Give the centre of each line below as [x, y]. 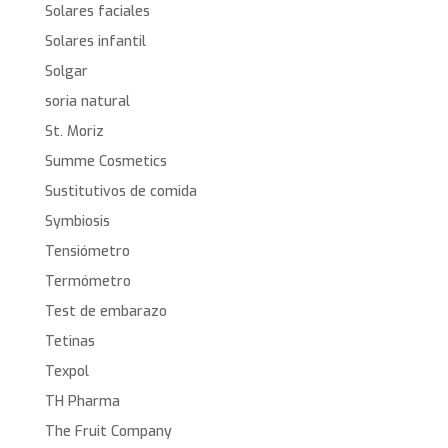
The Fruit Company [108, 432]
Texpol [66, 372]
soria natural [87, 102]
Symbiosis [77, 222]
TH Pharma [82, 402]
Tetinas [69, 342]
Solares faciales [97, 12]
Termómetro [87, 282]
